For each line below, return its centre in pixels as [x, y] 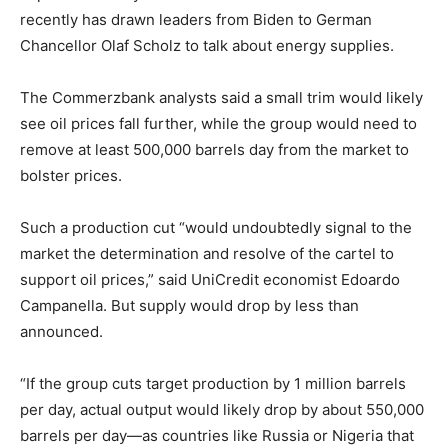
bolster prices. [71, 176]
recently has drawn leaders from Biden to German [196, 20]
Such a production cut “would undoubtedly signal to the [216, 228]
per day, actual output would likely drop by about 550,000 [222, 410]
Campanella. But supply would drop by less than [189, 306]
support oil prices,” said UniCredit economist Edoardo [210, 280]
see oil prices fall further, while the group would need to [218, 124]
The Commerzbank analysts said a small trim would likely [221, 98]
